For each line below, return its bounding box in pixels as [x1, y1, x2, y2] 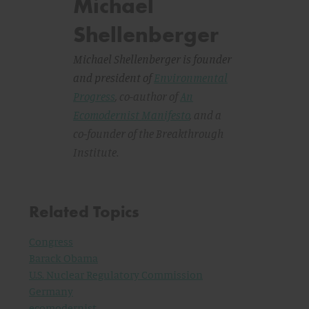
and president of [73, 70, 154, 85]
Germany [29, 284, 73, 298]
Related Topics [29, 201, 139, 222]
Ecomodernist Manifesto [73, 108, 190, 122]
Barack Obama [29, 251, 98, 265]
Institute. [73, 145, 119, 159]
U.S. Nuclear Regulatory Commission [29, 268, 203, 281]
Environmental [154, 70, 228, 85]
